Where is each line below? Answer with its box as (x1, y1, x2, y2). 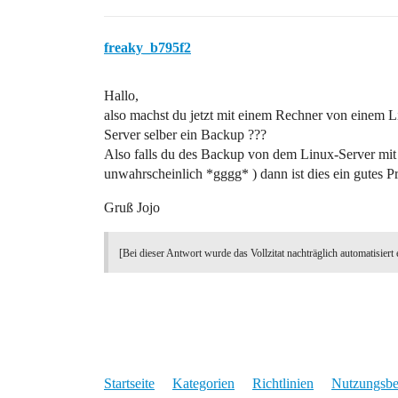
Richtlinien (252, 376, 314, 391)
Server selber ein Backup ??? (104, 127, 267, 142)
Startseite (104, 376, 155, 391)
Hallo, (104, 88, 139, 103)
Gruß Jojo (104, 200, 160, 215)
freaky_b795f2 (104, 40, 191, 55)
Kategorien (172, 376, 235, 391)
